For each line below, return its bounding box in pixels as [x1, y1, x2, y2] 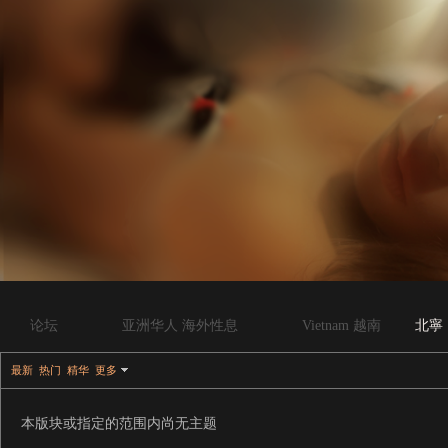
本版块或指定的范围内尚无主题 [21, 416, 217, 431]
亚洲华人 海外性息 [122, 318, 238, 333]
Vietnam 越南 [302, 318, 381, 333]
